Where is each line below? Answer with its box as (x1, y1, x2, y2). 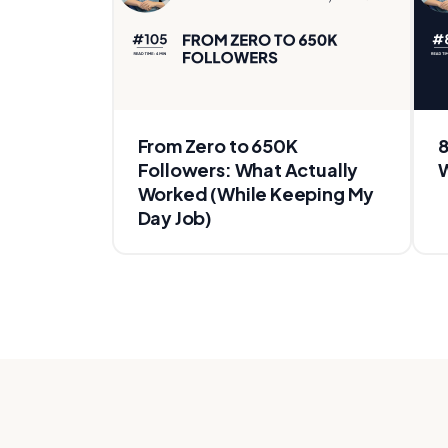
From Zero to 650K (137, 133, 298, 157)
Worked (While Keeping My (137, 181, 375, 205)
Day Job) (137, 205, 213, 229)
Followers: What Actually (137, 157, 359, 181)
